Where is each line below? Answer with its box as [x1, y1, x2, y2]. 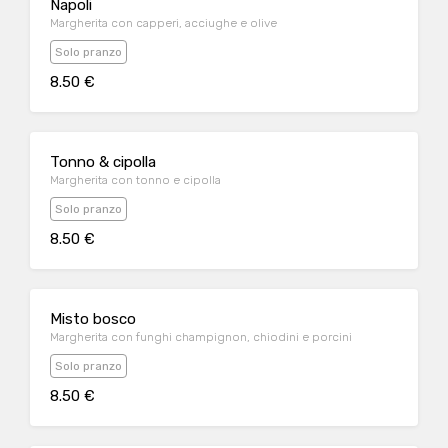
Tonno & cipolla [50, 153, 156, 171]
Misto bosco [50, 310, 136, 328]
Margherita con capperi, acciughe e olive [50, 16, 277, 30]
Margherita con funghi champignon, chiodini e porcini [50, 330, 352, 344]
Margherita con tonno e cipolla [50, 173, 221, 187]
